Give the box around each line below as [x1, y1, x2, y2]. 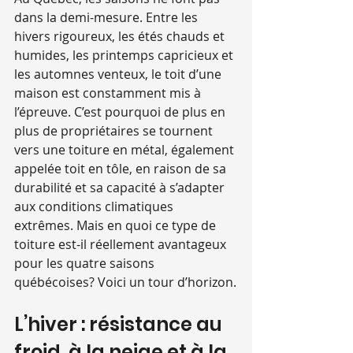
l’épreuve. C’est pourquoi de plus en [14, 103, 229, 121]
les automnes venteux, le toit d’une [14, 65, 225, 84]
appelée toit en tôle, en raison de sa [14, 160, 229, 178]
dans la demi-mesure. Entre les [14, 9, 201, 27]
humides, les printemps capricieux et [14, 46, 236, 65]
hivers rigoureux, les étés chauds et [14, 28, 228, 46]
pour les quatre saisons [14, 255, 158, 273]
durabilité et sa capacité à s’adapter [14, 179, 228, 197]
